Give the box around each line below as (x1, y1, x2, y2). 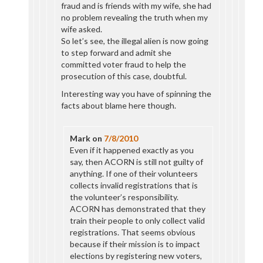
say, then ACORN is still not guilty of (70, 157, 204, 167)
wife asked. (61, 24, 103, 34)
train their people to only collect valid (70, 215, 205, 225)
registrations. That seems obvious (70, 227, 196, 237)
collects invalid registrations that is (70, 180, 198, 190)
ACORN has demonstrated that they (70, 204, 206, 214)
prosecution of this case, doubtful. (61, 71, 187, 81)
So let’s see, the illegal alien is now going (61, 36, 209, 46)
